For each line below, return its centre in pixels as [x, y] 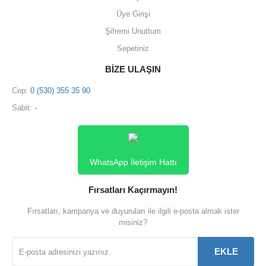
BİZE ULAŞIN [133, 69]
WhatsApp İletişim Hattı [133, 162]
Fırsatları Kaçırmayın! [133, 190]
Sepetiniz [133, 48]
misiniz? [133, 222]
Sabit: [23, 108]
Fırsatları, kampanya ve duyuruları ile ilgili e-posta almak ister [133, 211]
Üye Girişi [133, 14]
